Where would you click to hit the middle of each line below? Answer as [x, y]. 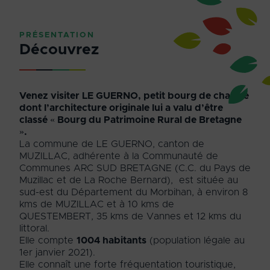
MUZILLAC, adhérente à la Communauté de [119, 156]
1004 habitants [111, 240]
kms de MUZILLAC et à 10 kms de [97, 204]
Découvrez [59, 50]
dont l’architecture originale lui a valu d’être [121, 108]
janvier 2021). [64, 252]
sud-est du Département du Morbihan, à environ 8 [133, 192]
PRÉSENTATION [57, 36]
